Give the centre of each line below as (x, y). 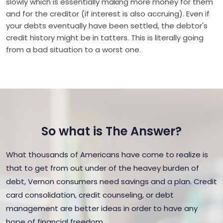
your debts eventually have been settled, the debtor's (107, 26)
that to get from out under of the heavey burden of (103, 168)
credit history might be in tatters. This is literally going (105, 38)
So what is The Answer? (111, 131)
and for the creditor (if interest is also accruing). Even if (108, 14)
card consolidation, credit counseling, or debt (90, 195)
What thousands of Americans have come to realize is (107, 155)
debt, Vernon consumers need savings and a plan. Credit (111, 181)
